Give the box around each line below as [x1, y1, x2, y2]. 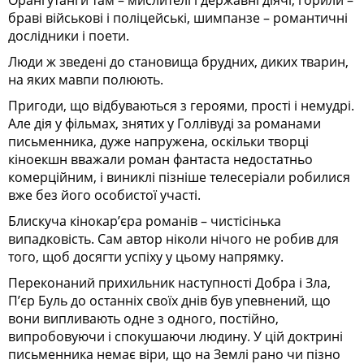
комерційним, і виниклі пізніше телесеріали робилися [8, 167, 350, 186]
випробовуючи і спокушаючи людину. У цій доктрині [8, 327, 343, 345]
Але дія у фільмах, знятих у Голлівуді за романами [8, 114, 321, 132]
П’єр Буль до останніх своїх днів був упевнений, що [8, 291, 331, 310]
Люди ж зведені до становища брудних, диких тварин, [8, 52, 349, 71]
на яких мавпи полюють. [8, 70, 163, 89]
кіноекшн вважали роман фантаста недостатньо [8, 149, 313, 168]
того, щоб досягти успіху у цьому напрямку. [8, 247, 284, 266]
